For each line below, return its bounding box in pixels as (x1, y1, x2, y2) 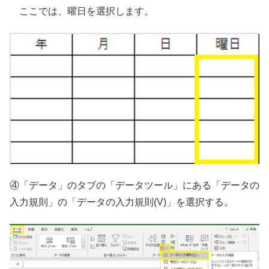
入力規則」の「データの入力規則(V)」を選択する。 (10, 196, 234, 207)
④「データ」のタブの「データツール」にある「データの (10, 180, 259, 190)
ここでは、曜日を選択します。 (10, 5, 154, 16)
